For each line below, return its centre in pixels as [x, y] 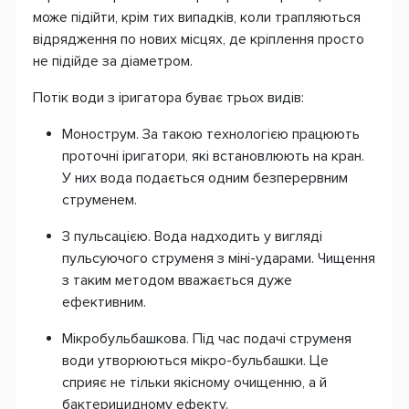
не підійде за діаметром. [113, 61]
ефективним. [104, 302]
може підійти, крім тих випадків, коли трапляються [197, 17]
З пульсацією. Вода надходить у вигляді [192, 236]
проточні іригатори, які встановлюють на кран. [213, 156]
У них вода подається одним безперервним [205, 178]
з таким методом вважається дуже [177, 280]
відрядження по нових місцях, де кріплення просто [199, 39]
